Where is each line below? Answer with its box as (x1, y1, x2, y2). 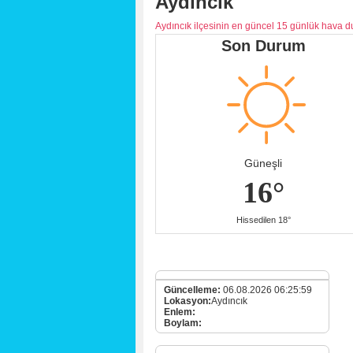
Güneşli (244, 157, 282, 169)
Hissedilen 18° (236, 215, 291, 225)
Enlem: (164, 307, 195, 318)
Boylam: (164, 318, 202, 329)
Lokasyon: (164, 295, 211, 307)
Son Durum (221, 37, 306, 54)
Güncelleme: (164, 284, 223, 295)
